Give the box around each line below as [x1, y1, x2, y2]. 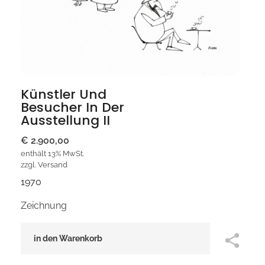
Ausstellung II [21, 111, 110, 130]
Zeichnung [21, 199, 67, 211]
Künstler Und [21, 85, 106, 104]
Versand [38, 160, 67, 169]
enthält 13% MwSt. [21, 148, 84, 158]
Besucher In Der [21, 98, 124, 117]
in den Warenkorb [34, 233, 102, 243]
